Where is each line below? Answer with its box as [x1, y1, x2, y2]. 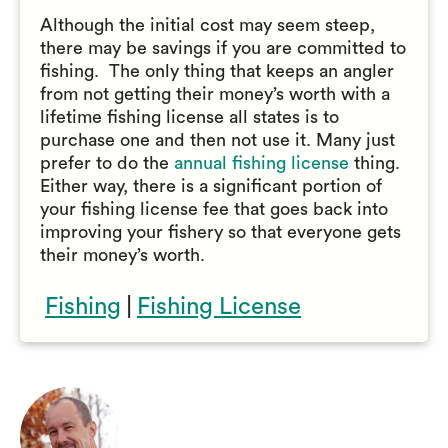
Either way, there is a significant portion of [40, 177, 382, 195]
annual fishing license [174, 154, 349, 172]
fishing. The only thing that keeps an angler [40, 62, 394, 80]
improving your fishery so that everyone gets [40, 223, 401, 241]
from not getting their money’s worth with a [40, 85, 390, 103]
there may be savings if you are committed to [40, 39, 406, 57]
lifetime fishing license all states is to [40, 108, 339, 126]
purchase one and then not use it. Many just [40, 131, 395, 149]
